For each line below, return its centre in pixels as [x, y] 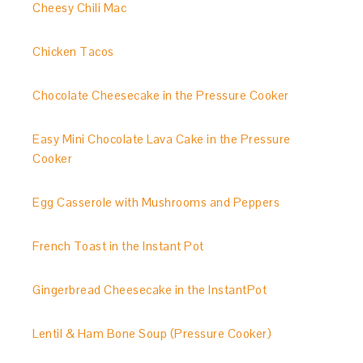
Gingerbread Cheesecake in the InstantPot [150, 290]
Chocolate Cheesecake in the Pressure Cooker [161, 95]
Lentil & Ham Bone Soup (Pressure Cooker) [152, 333]
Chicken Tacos [73, 51]
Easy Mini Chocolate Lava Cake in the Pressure [162, 139]
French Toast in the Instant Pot [118, 246]
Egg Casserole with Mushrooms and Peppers [156, 202]
